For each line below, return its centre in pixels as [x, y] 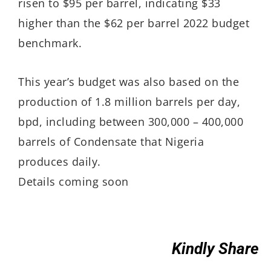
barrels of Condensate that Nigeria [111, 142]
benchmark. [50, 43]
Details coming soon [73, 181]
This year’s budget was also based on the [129, 82]
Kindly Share [215, 248]
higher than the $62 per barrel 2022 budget [134, 23]
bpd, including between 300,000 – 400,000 [131, 122]
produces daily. [60, 162]
